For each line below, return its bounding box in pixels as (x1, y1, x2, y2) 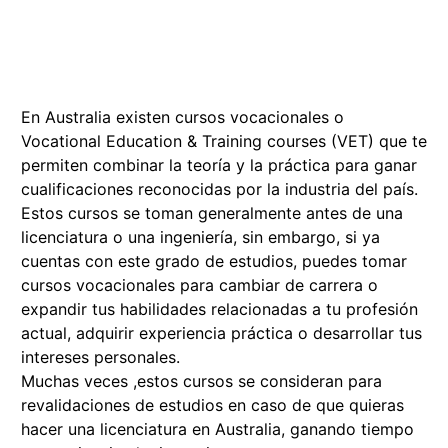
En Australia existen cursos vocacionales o (21, 107, 344, 128)
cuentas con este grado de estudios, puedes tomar (21, 251, 407, 272)
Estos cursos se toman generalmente (21, 203, 306, 224)
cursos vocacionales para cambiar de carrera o (21, 275, 378, 296)
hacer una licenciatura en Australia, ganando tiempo (21, 419, 414, 440)
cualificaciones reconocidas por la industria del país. (21, 179, 418, 200)
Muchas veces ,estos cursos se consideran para (21, 371, 382, 392)
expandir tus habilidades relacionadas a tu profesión (21, 299, 418, 320)
